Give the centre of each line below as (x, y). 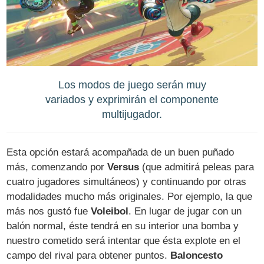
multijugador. (132, 114)
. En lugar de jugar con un (185, 212)
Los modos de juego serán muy (132, 85)
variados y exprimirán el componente (132, 100)
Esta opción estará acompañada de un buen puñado (121, 153)
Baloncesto (197, 256)
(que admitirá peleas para (197, 167)
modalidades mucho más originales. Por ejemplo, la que (130, 197)
